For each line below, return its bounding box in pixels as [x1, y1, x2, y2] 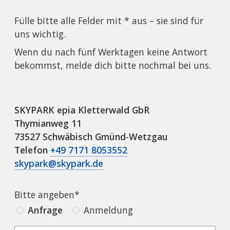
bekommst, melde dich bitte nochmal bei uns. [14, 59, 212, 72]
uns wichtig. [14, 28, 66, 41]
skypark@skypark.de [14, 157, 104, 170]
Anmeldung [84, 204, 133, 217]
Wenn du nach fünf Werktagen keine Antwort [14, 46, 208, 59]
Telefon [14, 144, 51, 157]
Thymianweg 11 [14, 117, 82, 130]
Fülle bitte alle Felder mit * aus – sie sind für [14, 14, 204, 27]
